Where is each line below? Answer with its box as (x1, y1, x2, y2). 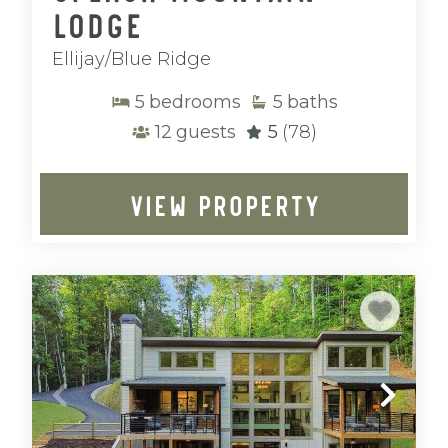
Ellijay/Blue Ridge (52, 48, 211, 70)
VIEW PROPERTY (128, 186, 320, 222)
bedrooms (148, 91, 241, 113)
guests (176, 121, 236, 143)
